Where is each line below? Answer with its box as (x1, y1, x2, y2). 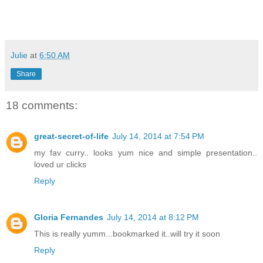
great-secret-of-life (34, 131, 109, 141)
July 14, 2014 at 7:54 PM (112, 131, 204, 141)
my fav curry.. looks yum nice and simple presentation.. (34, 147, 257, 157)
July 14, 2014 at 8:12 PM (107, 212, 199, 222)
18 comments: (6, 99, 77, 112)
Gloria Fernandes (34, 212, 103, 222)
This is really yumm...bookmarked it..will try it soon (34, 228, 220, 238)
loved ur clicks (34, 159, 86, 169)
